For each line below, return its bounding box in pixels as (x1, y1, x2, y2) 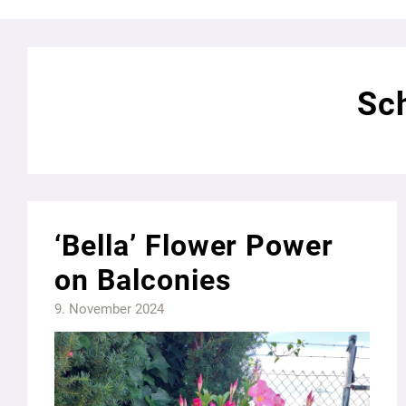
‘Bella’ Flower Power (54, 228, 334, 264)
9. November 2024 (54, 301, 164, 318)
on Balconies (54, 263, 231, 298)
